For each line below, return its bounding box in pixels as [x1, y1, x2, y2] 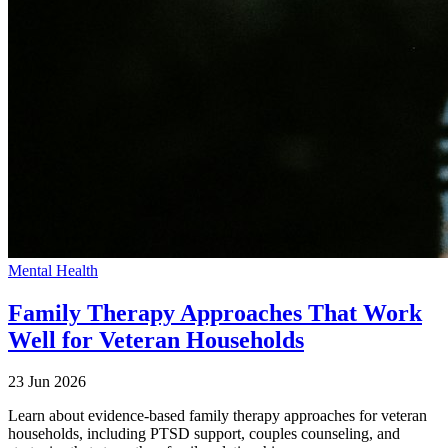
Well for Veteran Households [8, 326, 304, 353]
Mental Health [8, 261, 98, 279]
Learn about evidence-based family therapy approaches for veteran [8, 407, 427, 425]
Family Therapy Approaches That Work [8, 299, 422, 326]
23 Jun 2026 [8, 373, 86, 391]
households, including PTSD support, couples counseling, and [8, 425, 400, 443]
